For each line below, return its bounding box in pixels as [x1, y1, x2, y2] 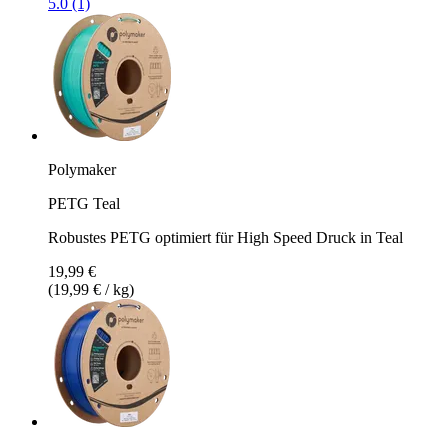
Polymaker [48, 160, 116, 178]
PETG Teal [48, 194, 120, 212]
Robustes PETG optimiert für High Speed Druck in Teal [48, 228, 403, 246]
